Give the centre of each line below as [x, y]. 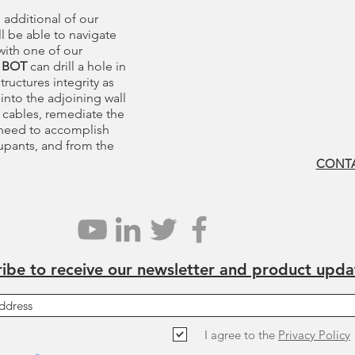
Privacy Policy [314, 334]
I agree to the [240, 334]
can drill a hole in [76, 66]
